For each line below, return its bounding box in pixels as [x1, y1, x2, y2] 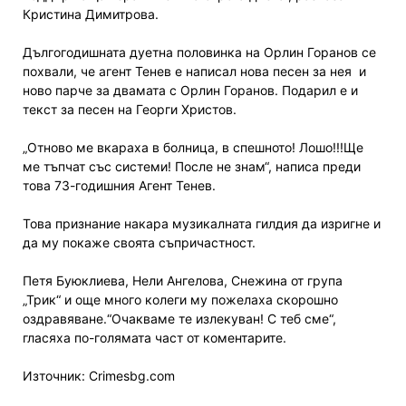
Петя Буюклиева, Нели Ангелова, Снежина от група [23, 272, 343, 288]
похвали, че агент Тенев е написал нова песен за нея [23, 63, 352, 79]
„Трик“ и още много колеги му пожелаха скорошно [23, 291, 338, 307]
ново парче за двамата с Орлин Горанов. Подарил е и [23, 82, 358, 98]
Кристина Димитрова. [23, 5, 159, 22]
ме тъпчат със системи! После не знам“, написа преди [23, 158, 361, 174]
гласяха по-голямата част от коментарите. [23, 329, 286, 345]
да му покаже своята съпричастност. [23, 234, 256, 250]
